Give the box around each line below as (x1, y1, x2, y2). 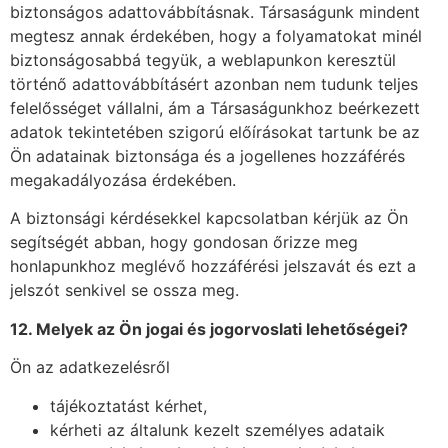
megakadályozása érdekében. (10, 170, 236, 191)
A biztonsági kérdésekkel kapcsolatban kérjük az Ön (10, 208, 408, 229)
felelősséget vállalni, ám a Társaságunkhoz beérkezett (10, 98, 420, 119)
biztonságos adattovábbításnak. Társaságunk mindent (10, 2, 420, 23)
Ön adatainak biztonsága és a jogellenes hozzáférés (10, 146, 405, 167)
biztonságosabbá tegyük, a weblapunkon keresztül (10, 50, 396, 71)
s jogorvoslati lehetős (197, 318, 365, 339)
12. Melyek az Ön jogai (10, 318, 187, 339)
